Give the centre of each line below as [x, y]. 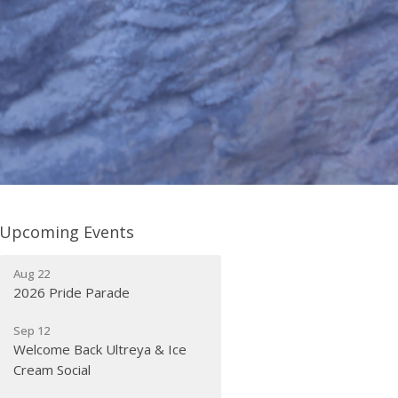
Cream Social [52, 369]
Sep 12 [32, 330]
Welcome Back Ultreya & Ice [100, 349]
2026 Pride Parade [72, 292]
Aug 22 [32, 273]
